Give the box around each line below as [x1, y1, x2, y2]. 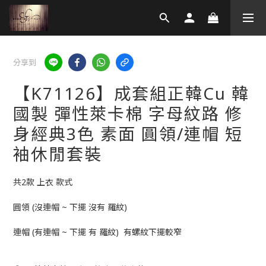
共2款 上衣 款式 [13, 176, 72, 188]
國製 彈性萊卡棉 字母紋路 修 [13, 102, 243, 125]
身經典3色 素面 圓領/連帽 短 [13, 122, 243, 145]
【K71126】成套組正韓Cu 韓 [13, 82, 249, 104]
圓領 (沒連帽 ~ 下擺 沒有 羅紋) [13, 201, 127, 213]
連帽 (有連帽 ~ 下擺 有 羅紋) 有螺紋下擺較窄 [13, 226, 182, 237]
